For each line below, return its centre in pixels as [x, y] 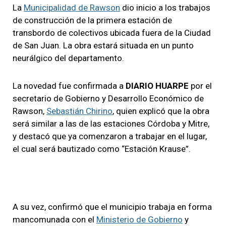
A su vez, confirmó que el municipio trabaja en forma [112, 207]
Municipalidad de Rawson [72, 7]
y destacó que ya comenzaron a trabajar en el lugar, [110, 136]
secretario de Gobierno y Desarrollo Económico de [108, 98]
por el [200, 86]
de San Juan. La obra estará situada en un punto [103, 45]
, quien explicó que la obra [161, 111]
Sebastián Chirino [79, 111]
